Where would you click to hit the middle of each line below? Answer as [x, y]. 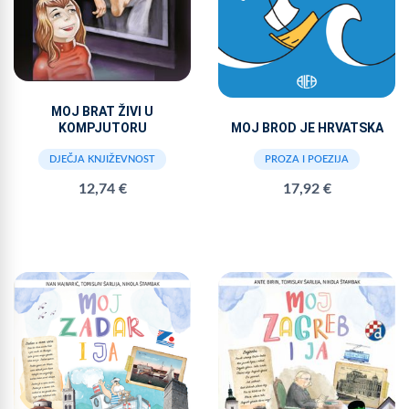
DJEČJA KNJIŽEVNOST [102, 160]
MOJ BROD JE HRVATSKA [307, 128]
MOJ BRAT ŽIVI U [102, 112]
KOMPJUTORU [102, 128]
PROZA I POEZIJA [307, 160]
